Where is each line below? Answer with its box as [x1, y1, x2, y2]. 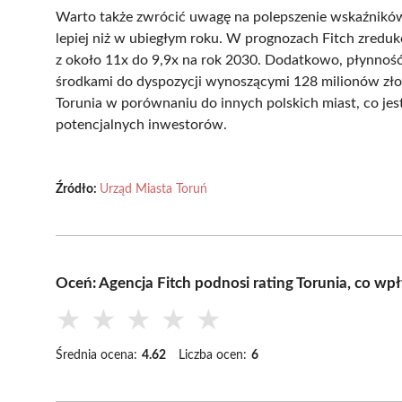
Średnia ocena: [56, 348, 137, 362]
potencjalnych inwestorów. [56, 117, 227, 132]
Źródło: [56, 182, 100, 196]
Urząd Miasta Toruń [100, 182, 207, 196]
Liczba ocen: [179, 348, 247, 362]
